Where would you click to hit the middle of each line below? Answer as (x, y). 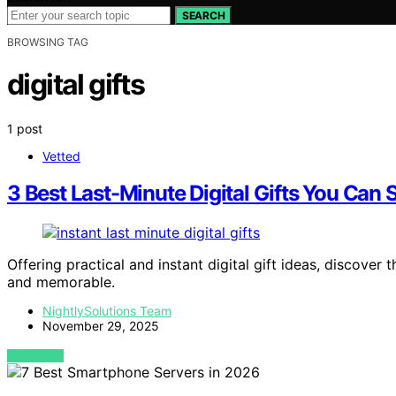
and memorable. (61, 282)
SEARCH (204, 15)
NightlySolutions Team (107, 311)
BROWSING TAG (48, 42)
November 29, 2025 (101, 326)
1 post (25, 128)
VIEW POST (36, 356)
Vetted (61, 156)
